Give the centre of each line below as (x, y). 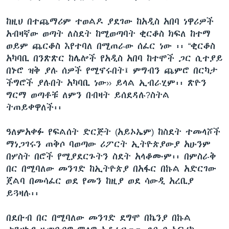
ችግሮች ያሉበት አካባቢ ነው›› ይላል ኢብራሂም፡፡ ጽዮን (106, 83)
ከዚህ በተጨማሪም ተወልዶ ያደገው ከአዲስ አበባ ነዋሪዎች (110, 21)
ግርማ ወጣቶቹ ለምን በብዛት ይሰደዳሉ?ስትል (88, 95)
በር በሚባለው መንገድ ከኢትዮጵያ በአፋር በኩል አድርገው (111, 168)
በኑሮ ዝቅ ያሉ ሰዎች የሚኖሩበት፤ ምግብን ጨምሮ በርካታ (112, 70)
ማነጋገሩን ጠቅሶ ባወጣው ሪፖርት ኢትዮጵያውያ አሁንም (108, 144)
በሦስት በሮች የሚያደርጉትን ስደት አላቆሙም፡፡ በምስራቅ (111, 156)
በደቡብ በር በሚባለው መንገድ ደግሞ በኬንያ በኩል (99, 217)
